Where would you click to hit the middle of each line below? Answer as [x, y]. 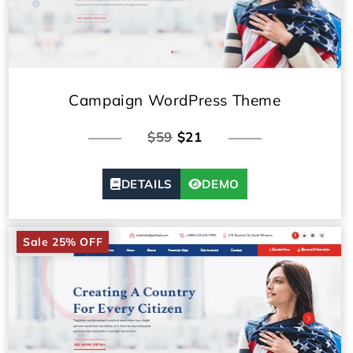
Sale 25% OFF [63, 242]
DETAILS [147, 184]
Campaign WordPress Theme [175, 100]
